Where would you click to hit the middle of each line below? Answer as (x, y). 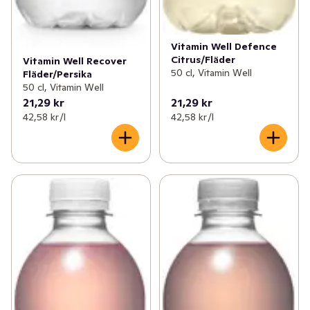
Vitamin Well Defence (224, 46)
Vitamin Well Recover (75, 61)
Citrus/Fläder (203, 59)
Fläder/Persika (57, 74)
